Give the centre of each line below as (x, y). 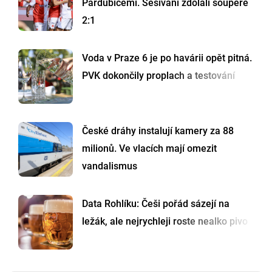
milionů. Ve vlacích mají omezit (149, 149)
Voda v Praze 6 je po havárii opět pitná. (167, 58)
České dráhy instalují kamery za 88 (158, 131)
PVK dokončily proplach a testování (158, 76)
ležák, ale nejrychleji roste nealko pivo (165, 222)
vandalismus (110, 166)
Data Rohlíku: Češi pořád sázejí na (156, 204)
